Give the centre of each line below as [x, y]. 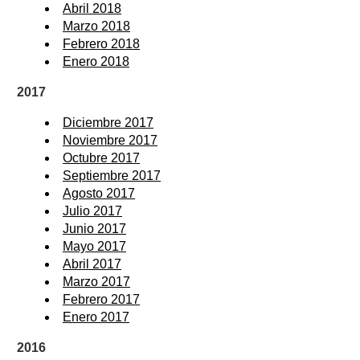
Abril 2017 [92, 264]
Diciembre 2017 [108, 122]
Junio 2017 [94, 228]
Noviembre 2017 [110, 140]
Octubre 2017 [101, 157]
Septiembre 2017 [112, 175]
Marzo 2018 [96, 26]
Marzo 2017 [96, 281]
